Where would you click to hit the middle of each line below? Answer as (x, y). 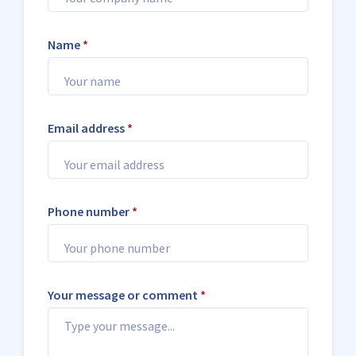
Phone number (90, 211)
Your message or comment (124, 295)
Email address (87, 128)
